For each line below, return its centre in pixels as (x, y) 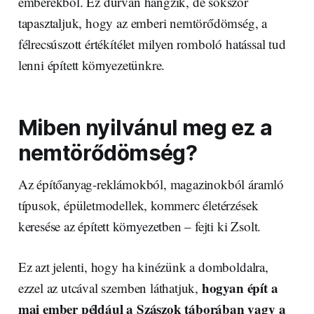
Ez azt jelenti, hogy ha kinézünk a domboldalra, (143, 266)
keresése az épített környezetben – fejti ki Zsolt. (139, 226)
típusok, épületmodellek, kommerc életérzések (138, 205)
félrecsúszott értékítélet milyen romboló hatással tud (152, 43)
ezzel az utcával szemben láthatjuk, (110, 287)
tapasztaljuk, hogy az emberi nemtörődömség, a (143, 22)
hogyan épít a (240, 287)
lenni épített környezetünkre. (91, 64)
